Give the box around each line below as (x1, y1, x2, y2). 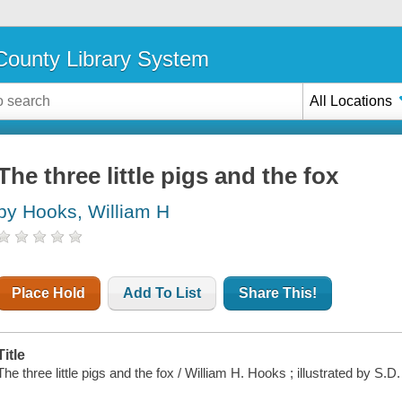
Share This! (239, 285, 318, 301)
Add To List (123, 285, 202, 301)
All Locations (310, 92, 393, 109)
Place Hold (12, 285, 86, 301)
